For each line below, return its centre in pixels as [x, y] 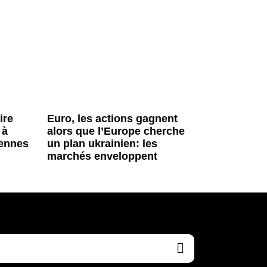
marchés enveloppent [102, 156]
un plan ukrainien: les [102, 143]
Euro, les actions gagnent [112, 118]
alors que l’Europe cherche [116, 131]
